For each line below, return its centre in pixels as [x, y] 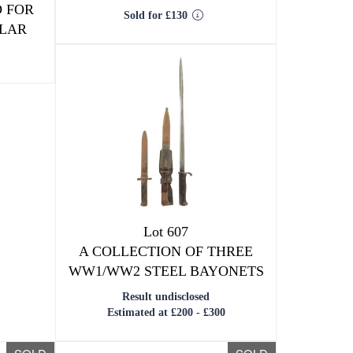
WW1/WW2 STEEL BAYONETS [166, 271]
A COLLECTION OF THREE [166, 251]
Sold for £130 [155, 15]
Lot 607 [166, 232]
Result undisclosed [166, 297]
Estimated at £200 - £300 [166, 312]
